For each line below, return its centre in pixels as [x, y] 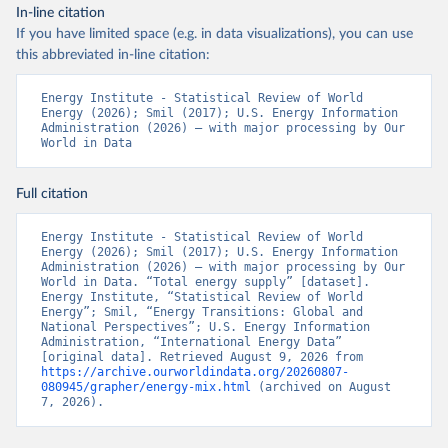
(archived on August [321, 386]
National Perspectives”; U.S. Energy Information [205, 326]
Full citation [52, 193]
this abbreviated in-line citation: [113, 54]
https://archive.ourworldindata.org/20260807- [195, 371]
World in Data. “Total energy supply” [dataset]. [205, 281]
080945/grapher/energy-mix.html [146, 386]
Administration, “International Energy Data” [191, 341]
